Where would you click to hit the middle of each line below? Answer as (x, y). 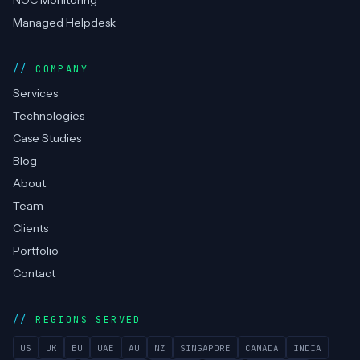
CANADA (262, 348)
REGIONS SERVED (88, 320)
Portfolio (36, 251)
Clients (31, 229)
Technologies (49, 116)
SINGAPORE (205, 348)
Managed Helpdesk (64, 23)
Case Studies (47, 139)
